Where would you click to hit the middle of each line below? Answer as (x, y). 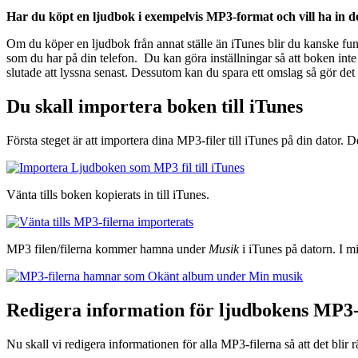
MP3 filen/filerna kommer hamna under (107, 249)
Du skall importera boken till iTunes (155, 107)
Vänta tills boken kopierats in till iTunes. (108, 194)
